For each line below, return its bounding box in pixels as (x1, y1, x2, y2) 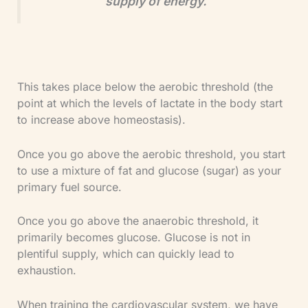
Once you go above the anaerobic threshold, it (16, 214, 258, 228)
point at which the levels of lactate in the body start (16, 96, 283, 111)
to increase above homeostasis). (16, 113, 186, 127)
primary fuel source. (16, 179, 122, 194)
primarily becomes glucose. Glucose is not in (16, 230, 250, 245)
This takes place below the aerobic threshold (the (16, 80, 273, 94)
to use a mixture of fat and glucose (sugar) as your (16, 163, 281, 177)
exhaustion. (16, 263, 76, 278)
